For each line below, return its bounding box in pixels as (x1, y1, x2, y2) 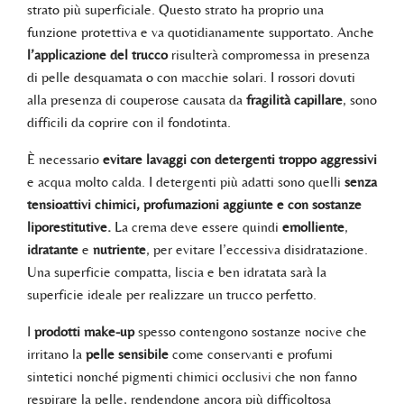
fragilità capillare (246, 90, 343, 108)
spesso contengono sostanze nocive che (134, 322, 367, 340)
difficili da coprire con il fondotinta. (27, 113, 231, 131)
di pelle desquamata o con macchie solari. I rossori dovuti (27, 68, 355, 86)
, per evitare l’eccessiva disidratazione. (146, 240, 368, 258)
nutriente (93, 240, 146, 258)
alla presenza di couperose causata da (27, 90, 246, 108)
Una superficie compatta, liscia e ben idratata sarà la (27, 262, 326, 280)
